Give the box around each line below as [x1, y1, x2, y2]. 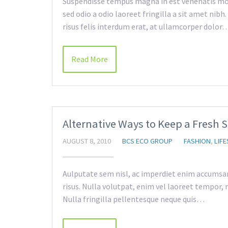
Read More [71, 54, 108, 64]
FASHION [184, 136, 211, 146]
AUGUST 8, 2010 [63, 136, 111, 146]
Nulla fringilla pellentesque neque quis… [63, 194, 205, 204]
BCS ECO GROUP [122, 136, 173, 146]
